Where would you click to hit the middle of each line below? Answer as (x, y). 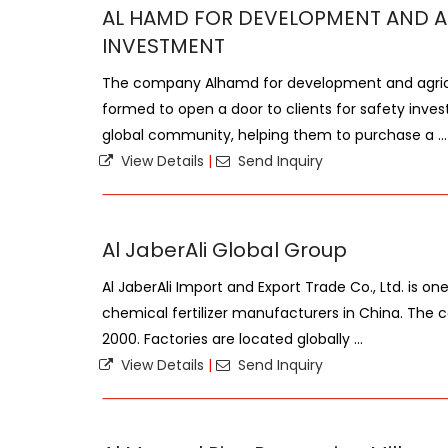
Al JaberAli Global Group (224, 250)
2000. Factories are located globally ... (232, 339)
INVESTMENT (163, 46)
